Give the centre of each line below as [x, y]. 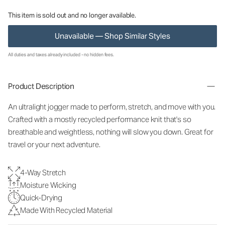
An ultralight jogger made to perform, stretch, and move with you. [112, 107]
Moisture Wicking [48, 185]
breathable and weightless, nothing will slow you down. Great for [111, 132]
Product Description [41, 86]
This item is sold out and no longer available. [72, 15]
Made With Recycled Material [66, 210]
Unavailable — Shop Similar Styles [113, 36]
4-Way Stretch [43, 173]
